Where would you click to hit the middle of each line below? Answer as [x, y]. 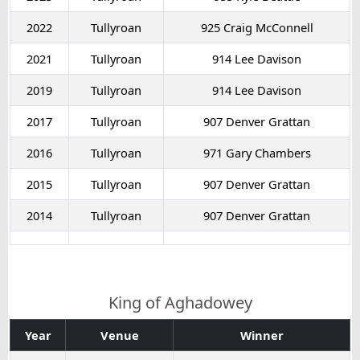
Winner [262, 335]
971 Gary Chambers [257, 152]
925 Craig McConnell [257, 27]
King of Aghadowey [180, 302]
